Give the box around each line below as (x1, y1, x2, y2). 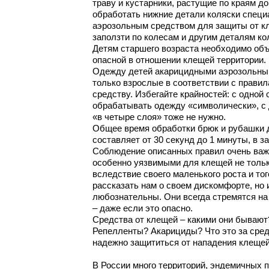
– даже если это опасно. (92, 204, 193, 214)
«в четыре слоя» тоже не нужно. (92, 112, 226, 122)
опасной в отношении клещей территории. (92, 55, 266, 65)
